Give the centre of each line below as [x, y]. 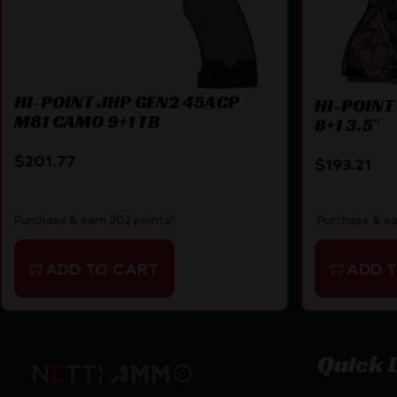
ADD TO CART [102, 269]
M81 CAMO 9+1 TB [86, 122]
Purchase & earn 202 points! [94, 220]
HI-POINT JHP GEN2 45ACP [126, 102]
